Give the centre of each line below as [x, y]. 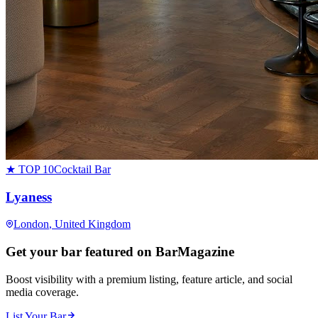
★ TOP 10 [30, 169]
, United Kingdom [90, 224]
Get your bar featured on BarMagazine [120, 252]
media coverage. [42, 292]
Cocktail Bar [82, 169]
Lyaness [29, 197]
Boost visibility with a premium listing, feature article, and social [149, 279]
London [31, 224]
